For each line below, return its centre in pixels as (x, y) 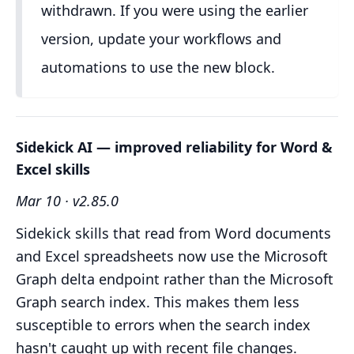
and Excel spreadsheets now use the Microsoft (172, 256)
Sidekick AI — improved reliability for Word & (174, 147)
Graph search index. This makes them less (158, 302)
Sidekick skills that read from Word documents (173, 233)
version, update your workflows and (161, 39)
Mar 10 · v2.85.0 (67, 201)
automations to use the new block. (158, 68)
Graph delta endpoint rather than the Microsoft (175, 279)
